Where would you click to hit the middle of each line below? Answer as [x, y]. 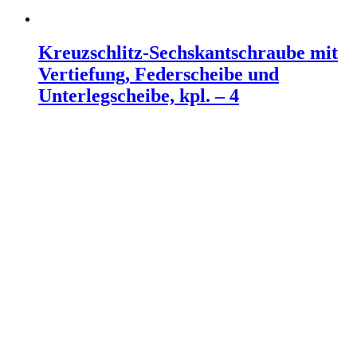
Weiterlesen [67, 129]
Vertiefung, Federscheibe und [159, 74]
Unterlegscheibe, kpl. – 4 [139, 96]
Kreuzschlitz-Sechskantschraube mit [188, 53]
